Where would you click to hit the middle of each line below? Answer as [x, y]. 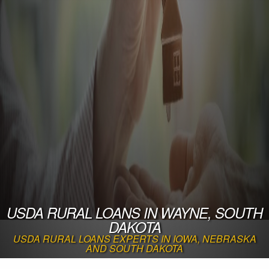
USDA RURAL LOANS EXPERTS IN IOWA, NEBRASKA [134, 238]
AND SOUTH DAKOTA [134, 248]
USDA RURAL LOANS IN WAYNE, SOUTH [134, 212]
